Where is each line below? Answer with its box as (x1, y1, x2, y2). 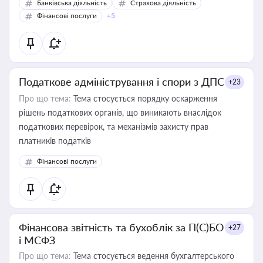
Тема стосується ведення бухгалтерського (71, 251, 234, 261)
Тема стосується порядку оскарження (71, 93, 217, 103)
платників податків (19, 136, 91, 146)
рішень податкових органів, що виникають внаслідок (19, 107, 221, 117)
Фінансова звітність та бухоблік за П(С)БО (19, 221, 224, 234)
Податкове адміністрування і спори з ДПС (19, 75, 224, 88)
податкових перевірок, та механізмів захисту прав (19, 122, 208, 131)
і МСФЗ (19, 234, 55, 247)
